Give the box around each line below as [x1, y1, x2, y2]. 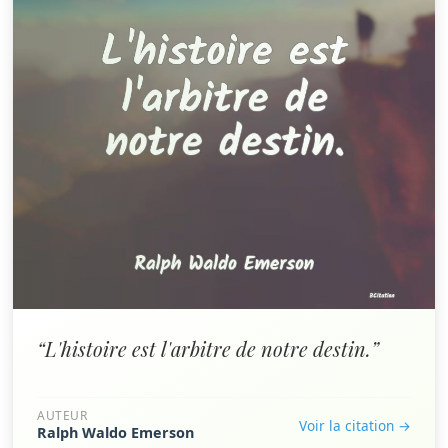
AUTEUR [37, 407, 88, 424]
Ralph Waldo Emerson [37, 423, 194, 442]
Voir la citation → [299, 415, 411, 435]
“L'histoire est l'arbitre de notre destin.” [37, 335, 379, 362]
